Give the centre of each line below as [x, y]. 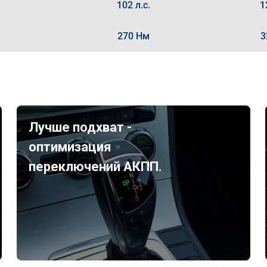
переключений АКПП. [96, 167]
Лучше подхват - [80, 127]
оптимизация [70, 147]
